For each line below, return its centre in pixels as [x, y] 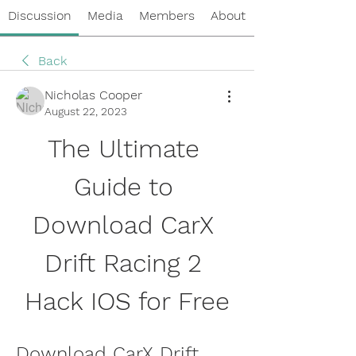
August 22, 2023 [86, 111]
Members [166, 15]
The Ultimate [123, 148]
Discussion [39, 15]
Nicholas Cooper [93, 95]
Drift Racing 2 [123, 263]
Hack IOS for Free [127, 301]
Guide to [123, 186]
